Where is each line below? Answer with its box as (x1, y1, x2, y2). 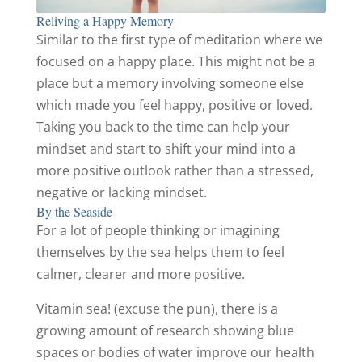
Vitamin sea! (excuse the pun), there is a (36, 300, 278, 318)
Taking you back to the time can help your (36, 118, 290, 137)
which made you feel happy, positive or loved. (36, 96, 313, 115)
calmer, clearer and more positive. (36, 265, 245, 284)
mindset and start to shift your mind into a (36, 140, 296, 158)
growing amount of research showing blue (36, 322, 294, 340)
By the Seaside (36, 203, 112, 221)
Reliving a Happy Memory (36, 12, 174, 30)
